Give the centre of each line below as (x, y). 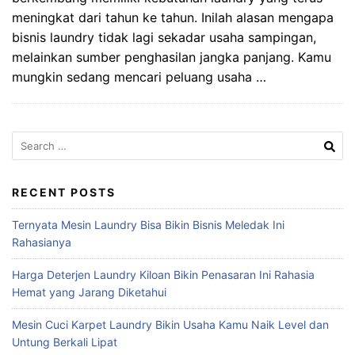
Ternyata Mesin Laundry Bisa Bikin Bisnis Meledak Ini (148, 224)
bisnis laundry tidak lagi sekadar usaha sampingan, (164, 37)
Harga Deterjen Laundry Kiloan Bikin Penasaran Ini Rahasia (163, 274)
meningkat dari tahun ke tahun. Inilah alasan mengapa (173, 17)
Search (29, 139)
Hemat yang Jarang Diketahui (89, 292)
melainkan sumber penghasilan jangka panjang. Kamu (172, 57)
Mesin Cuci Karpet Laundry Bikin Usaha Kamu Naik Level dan (170, 324)
